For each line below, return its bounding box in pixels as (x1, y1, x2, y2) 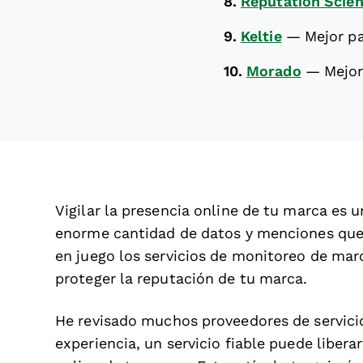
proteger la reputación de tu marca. (55, 271, 308, 287)
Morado (246, 63, 301, 79)
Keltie (241, 28, 282, 45)
